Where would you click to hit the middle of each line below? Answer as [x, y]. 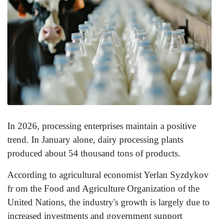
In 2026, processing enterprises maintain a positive [102, 126]
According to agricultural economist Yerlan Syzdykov [108, 175]
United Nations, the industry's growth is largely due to [109, 202]
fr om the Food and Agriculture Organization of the [103, 189]
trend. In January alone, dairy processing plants [95, 140]
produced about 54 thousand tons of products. [94, 153]
